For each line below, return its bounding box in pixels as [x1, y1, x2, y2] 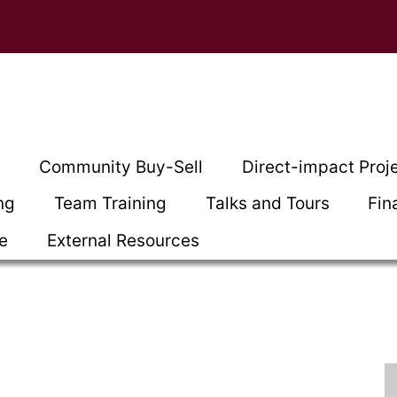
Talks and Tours [205, 193, 330, 214]
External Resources [46, 230, 199, 251]
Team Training [53, 193, 167, 214]
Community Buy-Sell [39, 156, 204, 177]
